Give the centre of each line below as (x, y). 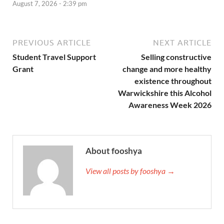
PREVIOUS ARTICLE (52, 43)
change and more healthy (167, 69)
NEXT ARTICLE (182, 43)
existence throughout (173, 81)
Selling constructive (176, 57)
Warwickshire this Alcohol (165, 93)
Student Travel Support (54, 57)
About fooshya (114, 151)
